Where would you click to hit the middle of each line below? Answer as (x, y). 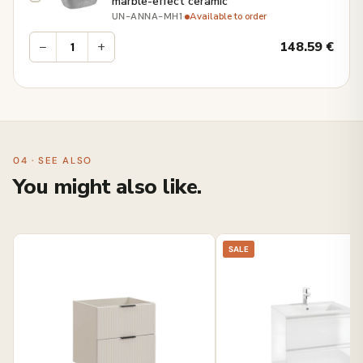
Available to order (228, 17)
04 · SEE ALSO (53, 161)
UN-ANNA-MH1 (147, 17)
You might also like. (107, 187)
